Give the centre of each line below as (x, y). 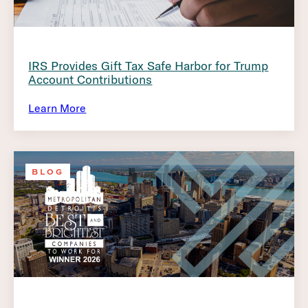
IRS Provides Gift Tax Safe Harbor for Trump (148, 66)
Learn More (57, 108)
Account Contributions (90, 80)
